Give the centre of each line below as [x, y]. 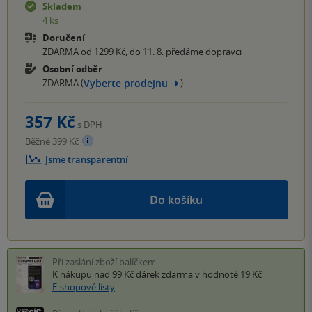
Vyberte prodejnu [126, 83]
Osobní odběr [72, 69]
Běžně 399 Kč [53, 141]
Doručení [64, 37]
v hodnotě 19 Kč [227, 274]
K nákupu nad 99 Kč [94, 274]
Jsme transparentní [87, 159]
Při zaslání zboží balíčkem [104, 262]
